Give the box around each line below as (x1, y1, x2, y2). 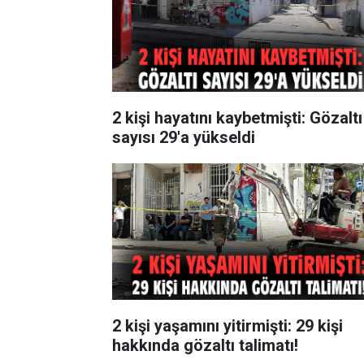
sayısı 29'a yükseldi (112, 127, 255, 147)
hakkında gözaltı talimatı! (112, 335, 298, 355)
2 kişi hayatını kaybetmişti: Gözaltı (112, 107, 362, 128)
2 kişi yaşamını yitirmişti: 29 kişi (112, 315, 343, 336)
